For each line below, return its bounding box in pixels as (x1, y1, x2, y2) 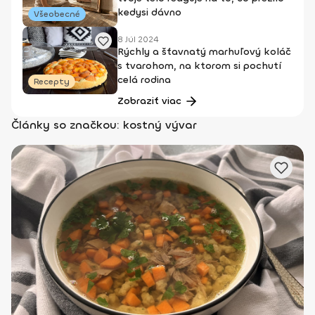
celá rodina (117, 73, 171, 86)
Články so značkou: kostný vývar (11, 117, 196, 132)
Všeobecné (34, 8, 80, 20)
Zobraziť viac (117, 94, 181, 108)
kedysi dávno (117, 6, 181, 19)
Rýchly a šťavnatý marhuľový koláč (117, 45, 291, 58)
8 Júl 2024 (117, 34, 158, 45)
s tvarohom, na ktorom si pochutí (117, 59, 281, 72)
